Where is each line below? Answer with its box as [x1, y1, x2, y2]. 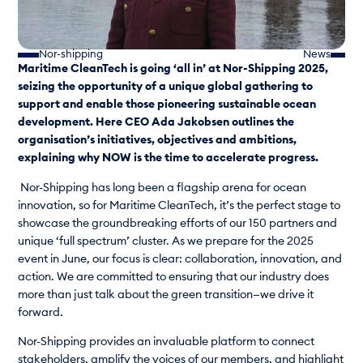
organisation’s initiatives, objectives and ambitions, [18, 135, 297, 147]
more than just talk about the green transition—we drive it [18, 288, 314, 301]
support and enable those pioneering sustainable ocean [18, 99, 317, 111]
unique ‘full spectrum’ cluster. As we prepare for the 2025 [18, 235, 314, 247]
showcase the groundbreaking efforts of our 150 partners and [18, 217, 338, 229]
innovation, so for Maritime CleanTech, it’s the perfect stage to [18, 199, 341, 211]
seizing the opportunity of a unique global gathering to [18, 81, 314, 93]
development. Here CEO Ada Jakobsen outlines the [18, 117, 295, 129]
